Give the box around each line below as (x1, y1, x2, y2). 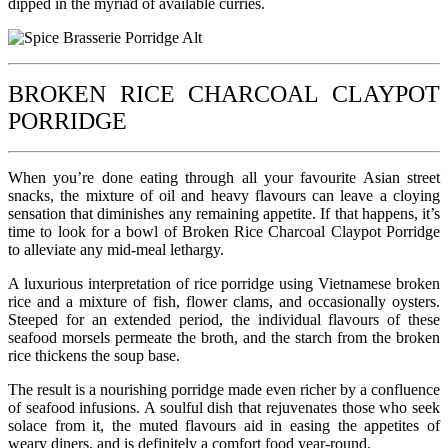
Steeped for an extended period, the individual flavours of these (8, 310, 440, 328)
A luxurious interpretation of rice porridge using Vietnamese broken (8, 274, 440, 292)
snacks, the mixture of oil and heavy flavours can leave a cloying (8, 186, 440, 204)
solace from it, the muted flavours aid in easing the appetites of (8, 416, 440, 434)
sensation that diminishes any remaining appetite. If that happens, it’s (8, 204, 440, 222)
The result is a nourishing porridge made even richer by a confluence (8, 380, 440, 398)
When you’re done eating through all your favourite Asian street (8, 168, 440, 186)
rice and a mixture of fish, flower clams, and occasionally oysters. (8, 292, 440, 310)
